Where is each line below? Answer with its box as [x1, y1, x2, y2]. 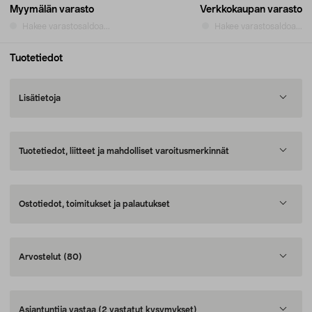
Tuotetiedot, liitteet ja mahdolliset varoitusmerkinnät [19, 147, 229, 155]
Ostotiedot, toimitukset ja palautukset [19, 200, 170, 208]
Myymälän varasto [10, 5, 94, 15]
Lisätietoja [19, 94, 61, 102]
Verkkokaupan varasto [200, 5, 302, 15]
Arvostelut [19, 253, 63, 261]
